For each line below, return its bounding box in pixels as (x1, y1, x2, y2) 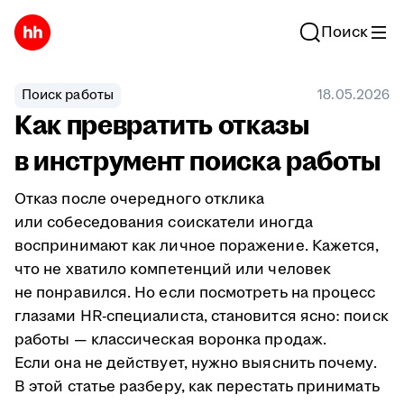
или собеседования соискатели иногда (14, 212, 313, 234)
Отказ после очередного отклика (14, 188, 265, 210)
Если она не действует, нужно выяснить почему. (14, 353, 377, 374)
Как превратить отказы (14, 106, 309, 145)
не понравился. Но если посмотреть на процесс (14, 282, 376, 304)
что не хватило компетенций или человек (14, 259, 332, 280)
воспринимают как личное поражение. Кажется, (14, 235, 380, 257)
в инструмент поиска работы (14, 142, 381, 181)
